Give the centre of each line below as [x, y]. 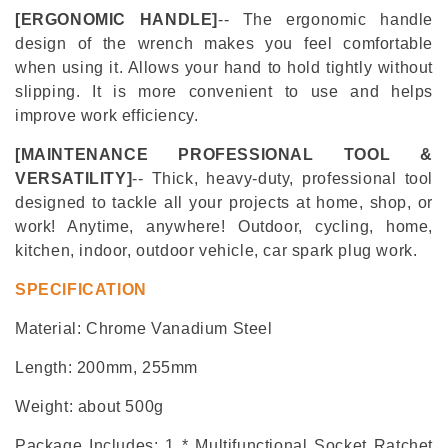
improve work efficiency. [107, 116]
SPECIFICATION [81, 290]
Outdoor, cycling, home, [335, 227]
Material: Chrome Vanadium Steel [144, 329]
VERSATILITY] [74, 179]
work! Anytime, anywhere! [126, 227]
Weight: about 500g [89, 407]
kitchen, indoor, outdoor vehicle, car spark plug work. [216, 251]
